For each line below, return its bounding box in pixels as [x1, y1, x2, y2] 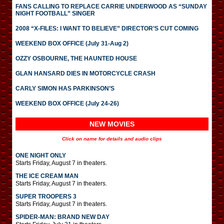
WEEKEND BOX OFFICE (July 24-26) [15, 100, 119, 107]
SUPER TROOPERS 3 [15, 193, 76, 200]
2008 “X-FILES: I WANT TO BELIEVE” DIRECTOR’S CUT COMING [15, 25, 198, 32]
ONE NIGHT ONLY [15, 152, 66, 159]
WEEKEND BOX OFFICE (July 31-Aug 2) [15, 40, 128, 47]
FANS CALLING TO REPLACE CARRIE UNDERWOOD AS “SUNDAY [15, 3, 207, 10]
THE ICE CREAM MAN [15, 172, 78, 179]
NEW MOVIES [89, 120, 134, 128]
